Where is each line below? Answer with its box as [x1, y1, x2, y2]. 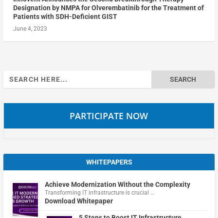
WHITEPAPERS [86, 158, 132, 166]
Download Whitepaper [44, 197, 113, 205]
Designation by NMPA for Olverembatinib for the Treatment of [13, 4, 204, 12]
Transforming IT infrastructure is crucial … [44, 189, 154, 197]
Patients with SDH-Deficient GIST [13, 13, 117, 21]
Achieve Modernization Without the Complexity [44, 181, 190, 189]
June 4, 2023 [13, 25, 47, 33]
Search [2, 72, 24, 80]
